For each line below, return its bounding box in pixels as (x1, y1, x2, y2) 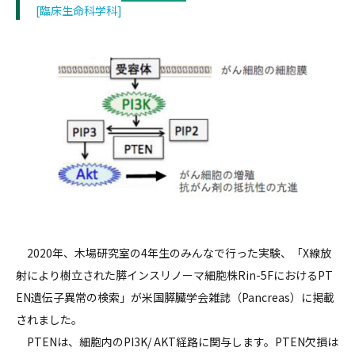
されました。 (16, 311, 85, 327)
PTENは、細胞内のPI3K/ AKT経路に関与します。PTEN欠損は (16, 333, 338, 349)
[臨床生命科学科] (36, 2, 122, 19)
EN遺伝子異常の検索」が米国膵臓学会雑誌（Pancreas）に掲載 (16, 288, 334, 305)
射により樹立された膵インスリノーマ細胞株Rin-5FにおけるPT (16, 266, 333, 283)
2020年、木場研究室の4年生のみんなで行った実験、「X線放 (16, 244, 331, 261)
